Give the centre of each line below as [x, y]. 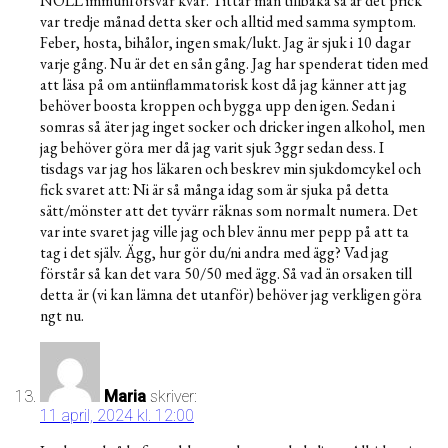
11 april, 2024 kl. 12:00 [117, 416]
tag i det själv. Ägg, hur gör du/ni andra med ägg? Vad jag [214, 253]
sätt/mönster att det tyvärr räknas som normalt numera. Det [229, 211]
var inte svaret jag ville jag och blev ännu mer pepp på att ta [224, 232]
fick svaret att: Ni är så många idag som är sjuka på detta [214, 190]
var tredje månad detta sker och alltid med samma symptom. [228, 22]
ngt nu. [62, 316]
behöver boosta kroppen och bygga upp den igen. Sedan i [217, 106]
